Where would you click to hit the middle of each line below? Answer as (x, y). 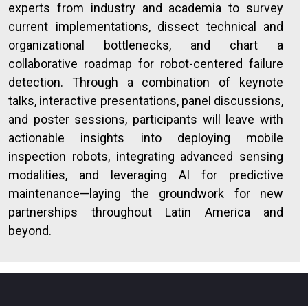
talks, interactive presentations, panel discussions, (146, 101)
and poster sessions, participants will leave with (146, 119)
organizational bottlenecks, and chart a (146, 45)
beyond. (30, 231)
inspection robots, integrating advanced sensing (146, 156)
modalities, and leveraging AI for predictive (146, 175)
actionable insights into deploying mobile (146, 138)
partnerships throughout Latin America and (146, 212)
